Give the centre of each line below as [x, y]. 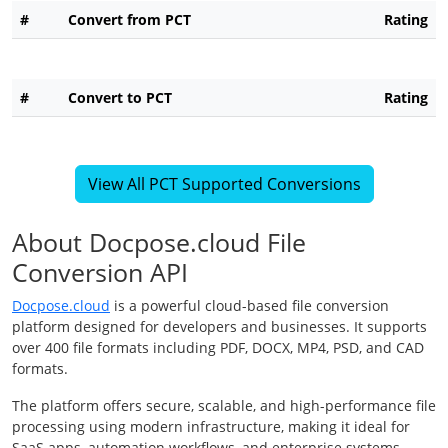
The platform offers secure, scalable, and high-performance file [224, 406]
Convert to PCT [120, 98]
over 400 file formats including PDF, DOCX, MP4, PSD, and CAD [218, 348]
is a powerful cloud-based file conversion [249, 306]
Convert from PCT [129, 20]
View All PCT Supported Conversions [224, 184]
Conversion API [100, 272]
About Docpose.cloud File [159, 242]
